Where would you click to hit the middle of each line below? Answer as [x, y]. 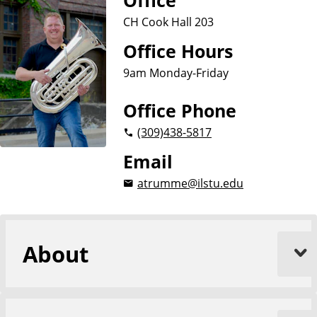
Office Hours [178, 51]
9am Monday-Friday [176, 73]
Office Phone [180, 111]
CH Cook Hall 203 [168, 22]
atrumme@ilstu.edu [190, 183]
